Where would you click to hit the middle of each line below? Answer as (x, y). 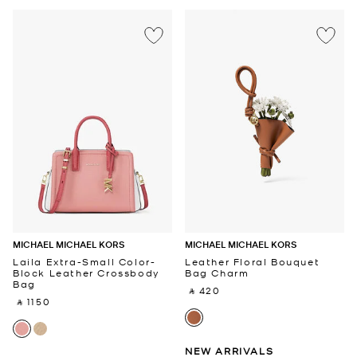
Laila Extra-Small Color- (84, 262)
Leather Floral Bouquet (253, 262)
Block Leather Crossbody (86, 273)
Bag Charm (217, 273)
